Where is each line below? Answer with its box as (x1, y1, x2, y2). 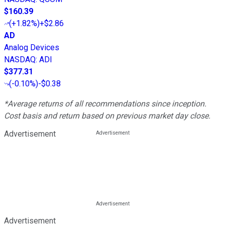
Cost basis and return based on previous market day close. (4, 111, 210, 121)
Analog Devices (4, 43, 59, 53)
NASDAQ (4, 55, 36, 65)
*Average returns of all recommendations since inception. (4, 99, 206, 109)
